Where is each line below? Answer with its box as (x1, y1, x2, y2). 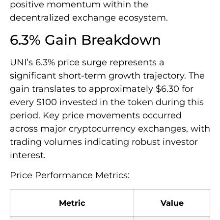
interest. (10, 149, 46, 161)
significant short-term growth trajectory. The (10, 70, 205, 81)
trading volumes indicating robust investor (10, 136, 198, 147)
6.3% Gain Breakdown (10, 31, 161, 48)
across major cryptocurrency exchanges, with (10, 123, 210, 134)
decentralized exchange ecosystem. (10, 12, 168, 24)
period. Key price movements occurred (10, 110, 182, 121)
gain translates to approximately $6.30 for (10, 83, 193, 94)
